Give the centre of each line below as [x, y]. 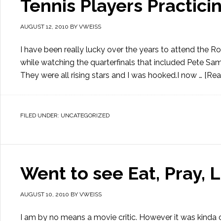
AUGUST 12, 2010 [44, 27]
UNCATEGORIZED [85, 115]
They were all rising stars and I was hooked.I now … [112, 75]
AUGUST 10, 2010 [45, 194]
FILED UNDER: [40, 115]
